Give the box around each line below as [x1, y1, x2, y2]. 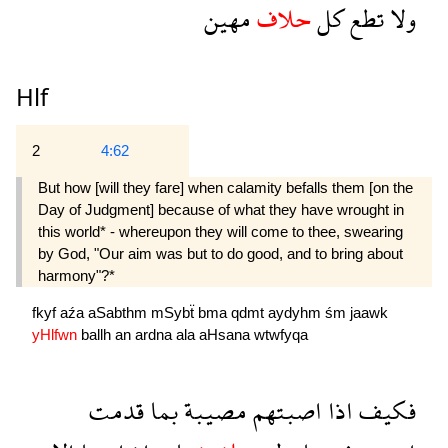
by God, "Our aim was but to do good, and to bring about [38, 245, 403, 263]
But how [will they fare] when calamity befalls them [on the [38, 179, 413, 197]
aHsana [199, 326, 254, 344]
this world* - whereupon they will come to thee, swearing [38, 223, 403, 241]
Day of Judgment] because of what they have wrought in [38, 201, 404, 219]
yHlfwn [32, 326, 81, 344]
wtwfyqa [254, 326, 308, 344]
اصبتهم [247, 382, 322, 440]
